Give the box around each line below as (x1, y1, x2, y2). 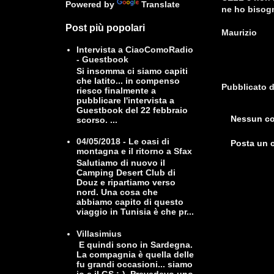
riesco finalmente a (76, 85, 156, 95)
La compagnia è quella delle (76, 250, 194, 260)
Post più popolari (65, 23, 145, 33)
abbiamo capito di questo (76, 196, 183, 207)
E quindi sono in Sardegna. (76, 240, 193, 250)
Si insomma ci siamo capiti (76, 65, 188, 76)
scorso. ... (76, 114, 117, 125)
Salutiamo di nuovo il (76, 157, 165, 168)
